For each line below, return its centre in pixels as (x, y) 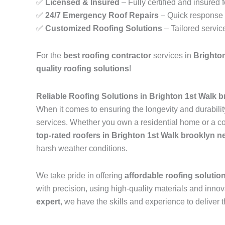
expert (48, 202)
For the (50, 56)
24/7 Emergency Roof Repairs (102, 16)
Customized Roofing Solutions (104, 29)
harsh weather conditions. (82, 149)
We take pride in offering (80, 176)
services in (172, 56)
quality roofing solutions (83, 69)
